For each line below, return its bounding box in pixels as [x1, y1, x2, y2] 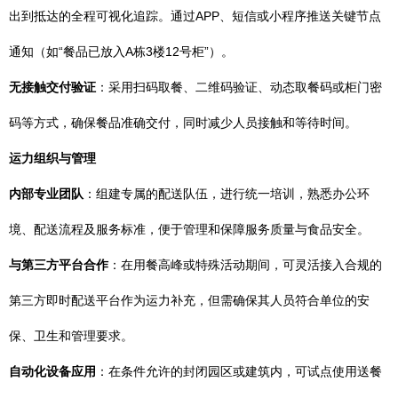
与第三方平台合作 [9, 258, 108, 272]
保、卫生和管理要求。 [9, 329, 133, 343]
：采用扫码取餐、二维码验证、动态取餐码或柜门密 [96, 80, 382, 94]
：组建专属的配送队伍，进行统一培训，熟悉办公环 [84, 187, 370, 201]
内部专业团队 [9, 187, 84, 201]
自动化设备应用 [9, 364, 96, 378]
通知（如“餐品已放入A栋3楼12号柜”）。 [9, 44, 234, 59]
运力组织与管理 [9, 151, 96, 165]
